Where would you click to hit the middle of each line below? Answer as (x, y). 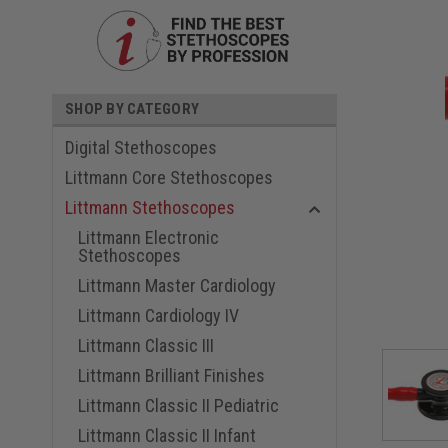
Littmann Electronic (148, 237)
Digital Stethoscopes (141, 147)
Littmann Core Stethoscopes (169, 177)
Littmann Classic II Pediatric (178, 405)
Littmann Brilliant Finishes (171, 375)
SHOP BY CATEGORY (132, 108)
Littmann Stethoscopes (150, 207)
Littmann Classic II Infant (167, 435)
